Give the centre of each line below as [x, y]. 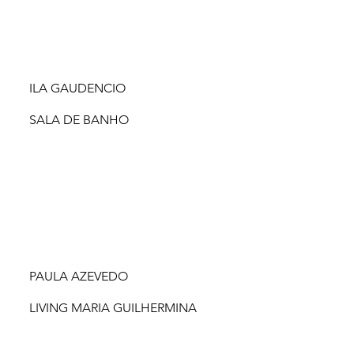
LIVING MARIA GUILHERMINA [113, 307]
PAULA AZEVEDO [78, 277]
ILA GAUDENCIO [77, 88]
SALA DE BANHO [79, 119]
